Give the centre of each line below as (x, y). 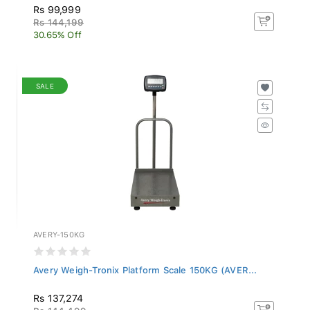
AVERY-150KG (59, 231)
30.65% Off (57, 31)
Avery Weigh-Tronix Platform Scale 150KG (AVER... (145, 266)
